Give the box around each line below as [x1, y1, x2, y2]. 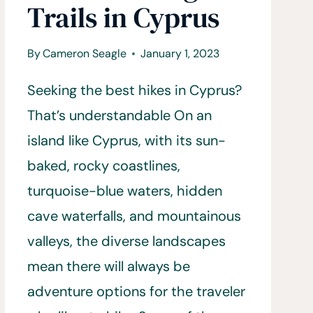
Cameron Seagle [42, 45, 126, 61]
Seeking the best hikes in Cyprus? [27, 80, 242, 99]
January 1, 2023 [140, 45, 219, 61]
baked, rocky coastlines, [27, 156, 180, 175]
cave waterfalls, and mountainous [27, 206, 241, 225]
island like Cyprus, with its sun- [27, 131, 226, 150]
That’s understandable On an [27, 105, 212, 124]
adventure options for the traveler [27, 282, 245, 300]
